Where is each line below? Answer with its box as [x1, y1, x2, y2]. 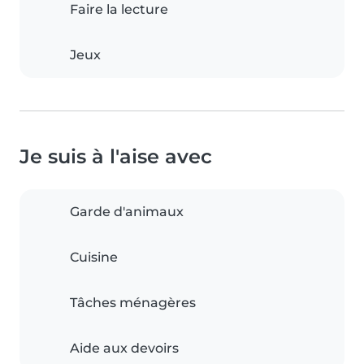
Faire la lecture [70, 2, 168, 18]
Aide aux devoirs [70, 340, 179, 357]
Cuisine [70, 249, 118, 266]
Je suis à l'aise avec [19, 145, 212, 169]
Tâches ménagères [70, 295, 196, 311]
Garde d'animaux [70, 204, 184, 220]
